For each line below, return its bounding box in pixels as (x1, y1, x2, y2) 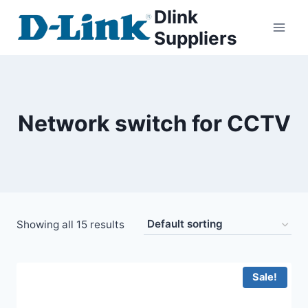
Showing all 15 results (16, 218, 124, 231)
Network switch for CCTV (17, 110, 291, 137)
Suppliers (154, 27, 237, 49)
